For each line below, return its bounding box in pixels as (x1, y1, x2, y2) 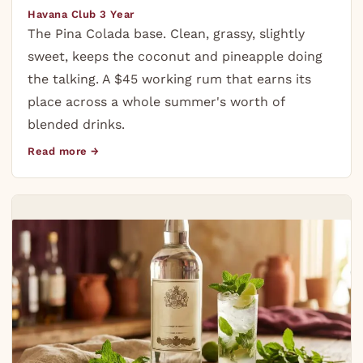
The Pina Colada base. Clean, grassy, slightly (28, 25, 305, 41)
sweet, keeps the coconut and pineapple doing (28, 48, 323, 64)
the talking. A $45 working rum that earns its (28, 70, 312, 87)
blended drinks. (28, 116, 126, 132)
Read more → (28, 144, 100, 157)
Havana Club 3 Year (28, 7, 135, 20)
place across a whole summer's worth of (28, 93, 285, 109)
